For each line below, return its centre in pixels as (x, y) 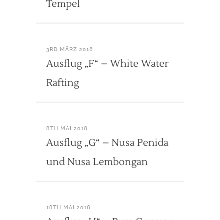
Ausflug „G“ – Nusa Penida (107, 143)
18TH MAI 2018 (69, 207)
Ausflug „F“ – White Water (107, 64)
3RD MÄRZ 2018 (70, 49)
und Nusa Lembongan (97, 162)
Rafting (63, 83)
